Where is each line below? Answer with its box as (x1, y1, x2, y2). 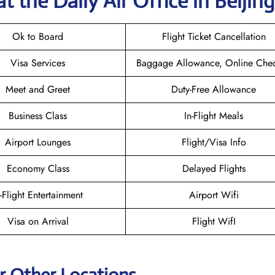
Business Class (9, 108, 67, 123)
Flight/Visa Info (181, 134, 246, 149)
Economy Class (6, 161, 69, 176)
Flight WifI (192, 214, 236, 228)
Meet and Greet (6, 82, 70, 96)
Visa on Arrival (7, 214, 69, 228)
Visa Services (10, 55, 65, 70)
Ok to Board (12, 29, 63, 44)
